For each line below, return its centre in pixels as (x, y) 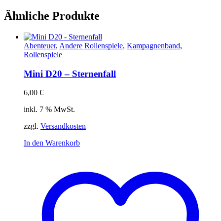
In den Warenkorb (52, 143)
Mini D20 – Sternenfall (70, 74)
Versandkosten (63, 126)
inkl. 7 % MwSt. (49, 110)
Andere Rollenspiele (91, 45)
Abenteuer (40, 45)
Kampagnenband (153, 45)
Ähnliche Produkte (52, 16)
